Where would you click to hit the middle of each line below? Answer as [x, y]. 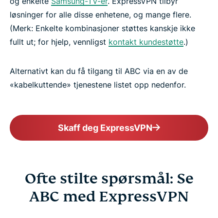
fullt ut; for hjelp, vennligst [59, 42]
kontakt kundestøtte [146, 42]
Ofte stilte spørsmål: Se [109, 178]
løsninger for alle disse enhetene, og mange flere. [100, 14]
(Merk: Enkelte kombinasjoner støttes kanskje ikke [102, 28]
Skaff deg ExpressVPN [105, 127]
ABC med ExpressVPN [109, 196]
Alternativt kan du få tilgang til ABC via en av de [99, 71]
